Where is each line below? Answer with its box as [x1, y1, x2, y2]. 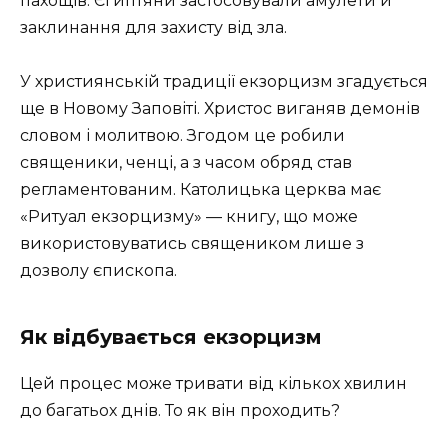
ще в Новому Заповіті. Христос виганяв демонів [20, 98, 420, 118]
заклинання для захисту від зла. [20, 17, 287, 37]
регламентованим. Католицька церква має [20, 179, 381, 199]
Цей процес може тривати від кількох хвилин [20, 373, 407, 393]
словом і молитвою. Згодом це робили [20, 125, 345, 145]
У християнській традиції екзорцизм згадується [20, 71, 428, 91]
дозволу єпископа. [20, 260, 177, 280]
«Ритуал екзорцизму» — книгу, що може [20, 206, 358, 226]
